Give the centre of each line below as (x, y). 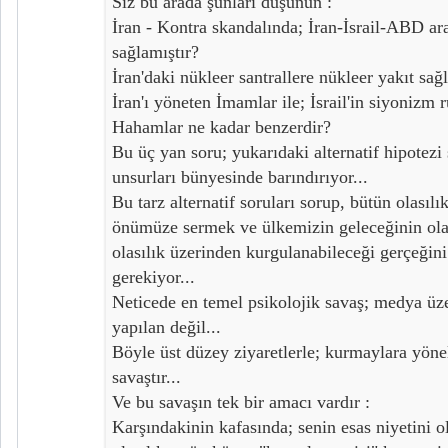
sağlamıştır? (155, 51)
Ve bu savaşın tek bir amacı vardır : (241, 401)
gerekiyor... (153, 276)
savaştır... (146, 376)
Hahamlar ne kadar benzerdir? (221, 126)
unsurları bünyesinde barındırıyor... (240, 176)
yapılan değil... (166, 326)
